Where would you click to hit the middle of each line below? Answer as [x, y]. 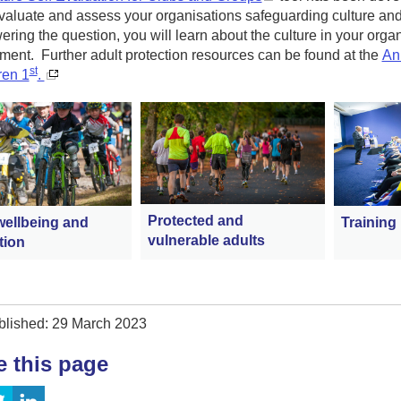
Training [368, 222]
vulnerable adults [207, 240]
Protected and [196, 220]
